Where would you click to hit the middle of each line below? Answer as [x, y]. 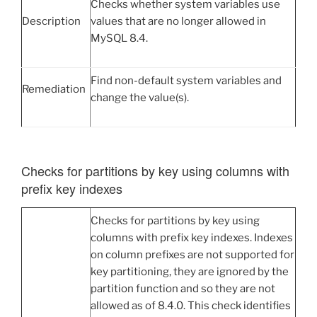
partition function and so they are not [183, 288]
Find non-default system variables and [186, 80]
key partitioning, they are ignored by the [190, 271]
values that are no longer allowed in [178, 21]
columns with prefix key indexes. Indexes [192, 237]
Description [51, 21]
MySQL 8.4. [119, 38]
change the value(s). [140, 97]
